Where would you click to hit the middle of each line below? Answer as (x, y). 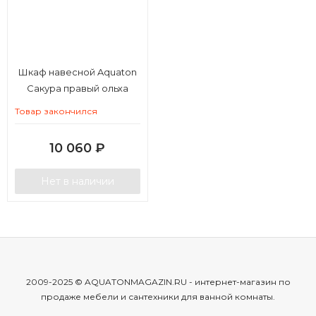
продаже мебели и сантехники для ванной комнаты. (158, 296)
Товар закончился (56, 111)
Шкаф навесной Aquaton (78, 72)
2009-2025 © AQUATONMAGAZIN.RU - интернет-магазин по (158, 281)
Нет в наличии (78, 181)
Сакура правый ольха (78, 88)
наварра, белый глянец (78, 104)
